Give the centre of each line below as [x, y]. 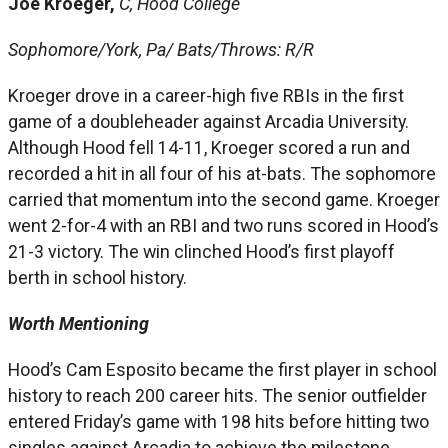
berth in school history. [97, 277]
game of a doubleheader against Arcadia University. [208, 121]
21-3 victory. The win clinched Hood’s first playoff [201, 251]
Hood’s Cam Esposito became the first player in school [222, 369]
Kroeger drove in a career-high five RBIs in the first [206, 95]
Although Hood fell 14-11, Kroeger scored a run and [209, 147]
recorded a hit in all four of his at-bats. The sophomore [222, 173]
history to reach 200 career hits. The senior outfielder [217, 395]
